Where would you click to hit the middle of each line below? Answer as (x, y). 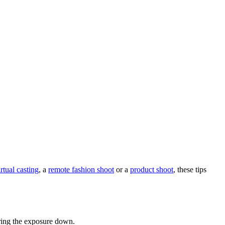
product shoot (152, 169)
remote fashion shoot (81, 169)
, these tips (190, 169)
